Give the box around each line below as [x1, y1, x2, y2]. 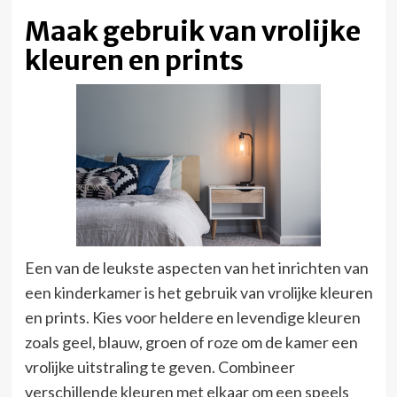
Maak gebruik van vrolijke [24, 13, 361, 48]
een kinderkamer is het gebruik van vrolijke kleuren [24, 283, 373, 303]
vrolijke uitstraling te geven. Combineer [24, 357, 295, 378]
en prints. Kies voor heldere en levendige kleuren [24, 307, 361, 328]
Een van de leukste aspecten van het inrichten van [24, 258, 369, 278]
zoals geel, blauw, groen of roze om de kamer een [24, 332, 358, 353]
